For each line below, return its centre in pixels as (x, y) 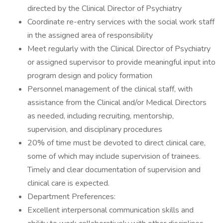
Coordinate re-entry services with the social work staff (121, 22)
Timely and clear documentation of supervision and (114, 170)
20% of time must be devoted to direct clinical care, (116, 143)
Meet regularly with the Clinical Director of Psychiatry (119, 49)
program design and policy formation (90, 76)
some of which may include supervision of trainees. (114, 156)
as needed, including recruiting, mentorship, (101, 116)
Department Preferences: (71, 197)
